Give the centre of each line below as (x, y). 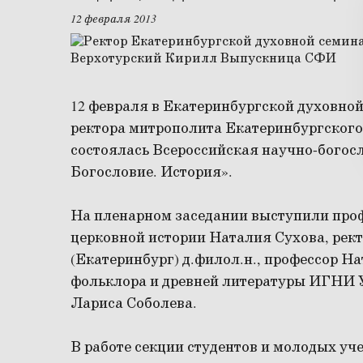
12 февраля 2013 (113, 20)
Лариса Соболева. (134, 304)
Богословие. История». (152, 173)
